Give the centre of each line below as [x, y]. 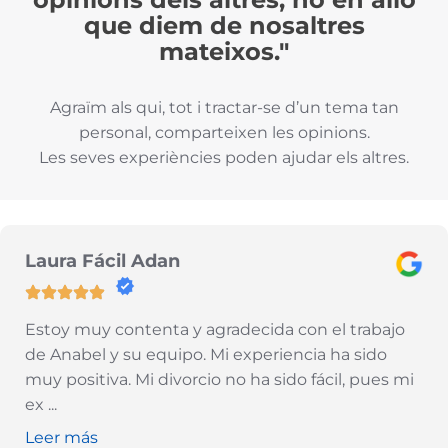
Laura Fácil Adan [102, 260]
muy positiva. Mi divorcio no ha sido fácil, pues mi [219, 379]
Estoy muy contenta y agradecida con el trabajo [215, 329]
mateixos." [224, 51]
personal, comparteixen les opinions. [224, 132]
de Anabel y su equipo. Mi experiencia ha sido [206, 354]
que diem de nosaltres [224, 25]
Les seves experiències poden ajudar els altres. [224, 157]
